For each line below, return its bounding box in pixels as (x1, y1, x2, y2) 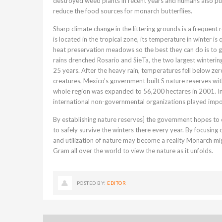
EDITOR (107, 179, 126, 186)
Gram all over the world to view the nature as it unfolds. (53, 146, 213, 155)
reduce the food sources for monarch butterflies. (53, 6, 192, 15)
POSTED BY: (77, 179, 108, 186)
